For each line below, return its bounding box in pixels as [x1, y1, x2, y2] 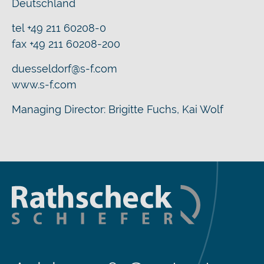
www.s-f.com [12, 78, 77, 91]
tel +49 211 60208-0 [12, 22, 106, 34]
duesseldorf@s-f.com [12, 62, 117, 75]
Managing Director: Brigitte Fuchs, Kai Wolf [12, 103, 223, 115]
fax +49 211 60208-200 [12, 38, 120, 50]
